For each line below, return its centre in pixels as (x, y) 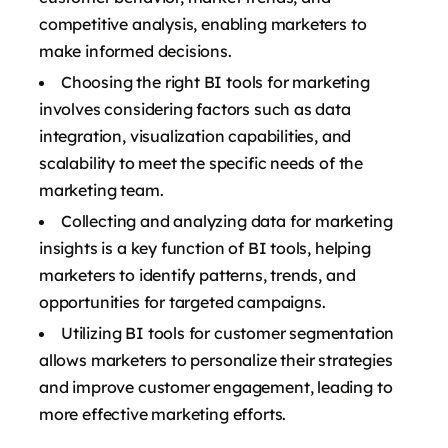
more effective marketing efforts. (163, 413)
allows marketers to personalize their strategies (216, 359)
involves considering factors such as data (195, 108)
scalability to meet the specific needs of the (201, 162)
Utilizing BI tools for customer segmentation (228, 332)
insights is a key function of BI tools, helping (205, 247)
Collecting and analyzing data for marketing (227, 220)
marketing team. (101, 189)
